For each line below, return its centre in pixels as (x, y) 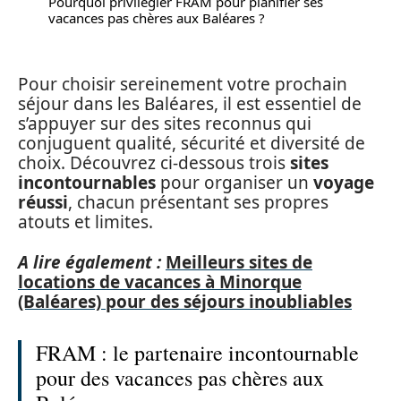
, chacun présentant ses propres (198, 202)
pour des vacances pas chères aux (180, 377)
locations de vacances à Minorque (160, 282)
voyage (344, 183)
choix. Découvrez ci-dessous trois (154, 163)
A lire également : (90, 262)
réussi (43, 202)
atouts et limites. (85, 222)
